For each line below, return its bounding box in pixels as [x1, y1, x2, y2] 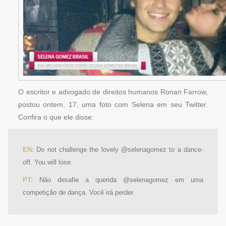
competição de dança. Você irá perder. [23, 189, 135, 196]
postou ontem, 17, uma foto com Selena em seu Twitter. [18, 100, 208, 108]
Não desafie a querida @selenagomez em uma [33, 177, 203, 184]
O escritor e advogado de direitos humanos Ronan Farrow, [18, 88, 208, 96]
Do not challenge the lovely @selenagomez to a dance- [34, 146, 203, 153]
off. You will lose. [23, 159, 73, 166]
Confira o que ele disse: [18, 113, 94, 121]
